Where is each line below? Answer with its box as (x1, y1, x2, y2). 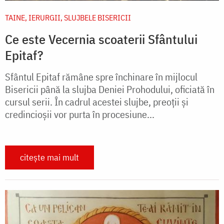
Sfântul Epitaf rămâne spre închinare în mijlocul (5, 70, 197, 84)
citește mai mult (20, 151, 79, 163)
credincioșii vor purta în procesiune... (5, 107, 154, 121)
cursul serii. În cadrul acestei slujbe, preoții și (5, 95, 188, 109)
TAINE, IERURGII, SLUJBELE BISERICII (5, 12, 131, 23)
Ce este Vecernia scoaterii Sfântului (5, 30, 197, 48)
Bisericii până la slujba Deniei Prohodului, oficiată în (5, 82, 214, 96)
